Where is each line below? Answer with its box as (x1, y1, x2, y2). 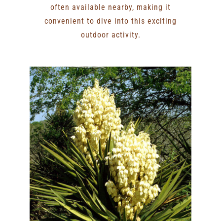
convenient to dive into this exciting (44, 16, 177, 26)
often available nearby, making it (50, 2, 171, 12)
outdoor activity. (80, 30, 141, 39)
